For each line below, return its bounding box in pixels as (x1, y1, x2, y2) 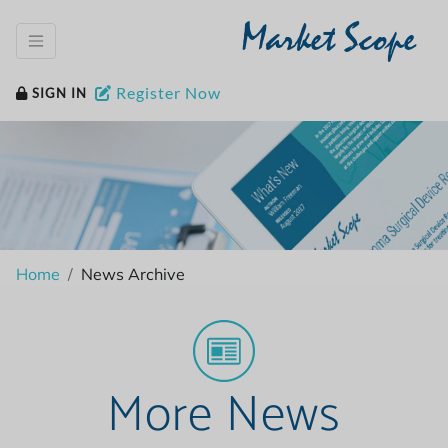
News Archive (81, 264, 185, 284)
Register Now (112, 83, 221, 102)
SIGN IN (28, 84, 87, 101)
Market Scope (242, 23, 416, 63)
